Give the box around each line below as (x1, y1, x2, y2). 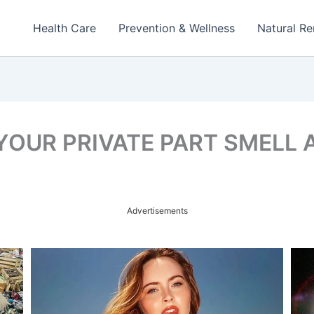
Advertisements (126, 205, 188, 216)
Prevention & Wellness (118, 21, 235, 35)
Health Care (33, 21, 96, 35)
